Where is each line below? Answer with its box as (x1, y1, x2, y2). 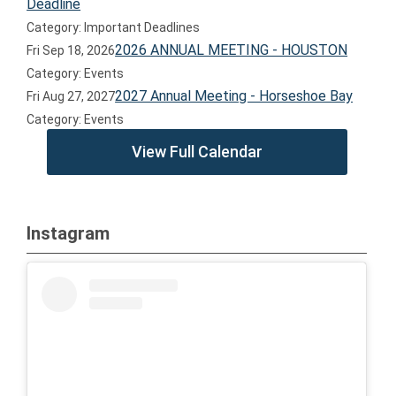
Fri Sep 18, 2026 (27, 43, 116, 57)
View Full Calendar (131, 142, 263, 161)
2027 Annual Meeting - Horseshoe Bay (115, 88, 354, 104)
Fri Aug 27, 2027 (27, 89, 116, 103)
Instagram (27, 223, 110, 244)
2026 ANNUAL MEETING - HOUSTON (115, 42, 348, 58)
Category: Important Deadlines (27, 20, 201, 34)
